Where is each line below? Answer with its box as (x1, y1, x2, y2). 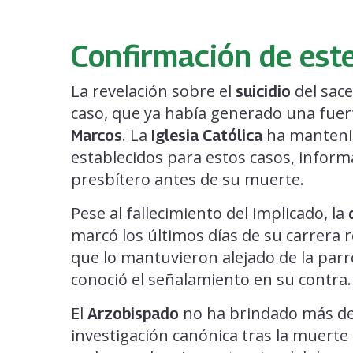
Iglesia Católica (151, 125, 262, 145)
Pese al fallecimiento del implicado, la (71, 202, 348, 224)
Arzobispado (87, 303, 179, 323)
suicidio (236, 81, 291, 101)
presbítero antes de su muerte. (71, 168, 304, 190)
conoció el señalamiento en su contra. (71, 268, 351, 290)
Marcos (71, 125, 122, 145)
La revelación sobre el (71, 80, 236, 102)
